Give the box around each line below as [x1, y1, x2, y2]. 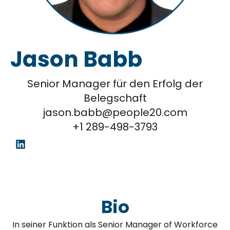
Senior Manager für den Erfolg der [27, 76, 203, 91]
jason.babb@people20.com [43, 105, 187, 120]
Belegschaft [83, 91, 147, 106]
